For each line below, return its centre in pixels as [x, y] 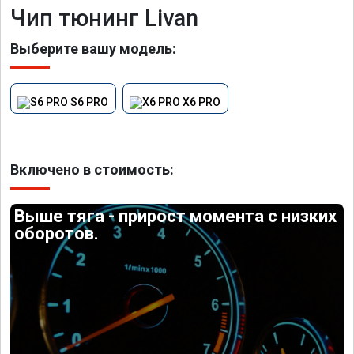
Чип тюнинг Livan [104, 18]
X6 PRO [202, 102]
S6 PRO [90, 102]
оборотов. [57, 233]
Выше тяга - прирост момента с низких [176, 216]
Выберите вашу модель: [93, 49]
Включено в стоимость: [92, 169]
